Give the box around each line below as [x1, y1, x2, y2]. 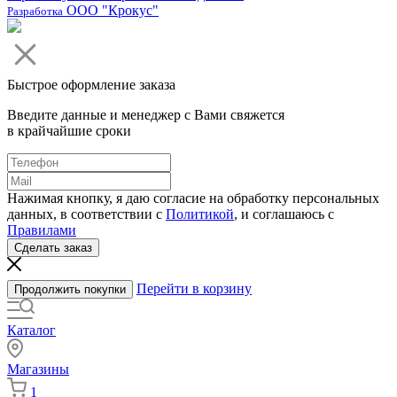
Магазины [7, 361, 69, 377]
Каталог [7, 322, 56, 338]
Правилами [7, 222, 76, 237]
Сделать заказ [14, 240, 92, 254]
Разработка [7, 4, 63, 18]
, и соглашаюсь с [234, 206, 334, 222]
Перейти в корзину [136, 280, 252, 296]
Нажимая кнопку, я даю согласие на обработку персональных [7, 190, 379, 206]
